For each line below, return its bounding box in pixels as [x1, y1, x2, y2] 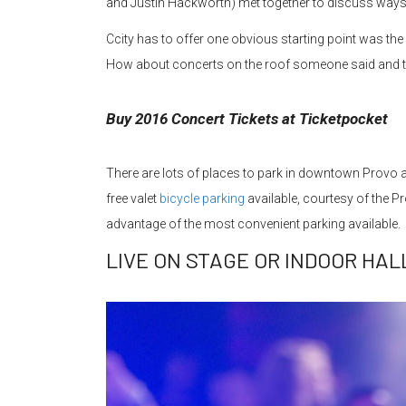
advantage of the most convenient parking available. [106, 216, 401, 231]
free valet [106, 190, 159, 206]
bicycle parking [159, 190, 245, 206]
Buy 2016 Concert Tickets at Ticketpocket [106, 109, 388, 128]
